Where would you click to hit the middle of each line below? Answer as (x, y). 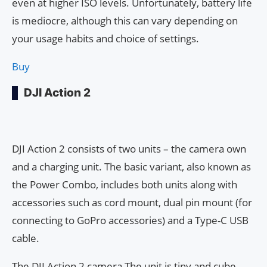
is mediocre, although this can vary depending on (125, 21)
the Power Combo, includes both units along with (125, 185)
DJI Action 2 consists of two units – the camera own (129, 149)
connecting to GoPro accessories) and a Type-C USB (130, 221)
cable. (26, 238)
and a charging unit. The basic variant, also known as (131, 167)
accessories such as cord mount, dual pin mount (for (132, 203)
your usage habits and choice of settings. (105, 39)
